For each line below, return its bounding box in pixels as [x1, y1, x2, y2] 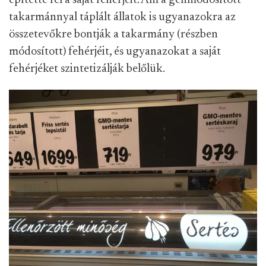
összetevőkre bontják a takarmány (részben [9, 28, 218, 40]
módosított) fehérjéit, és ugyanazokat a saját [9, 46, 221, 58]
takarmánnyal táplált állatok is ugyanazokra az [9, 11, 236, 23]
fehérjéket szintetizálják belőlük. [9, 63, 165, 75]
